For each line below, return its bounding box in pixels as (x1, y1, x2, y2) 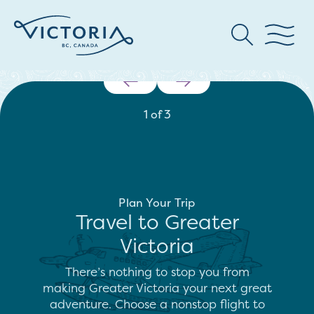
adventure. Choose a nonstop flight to (49, 296, 265, 312)
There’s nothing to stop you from (64, 264, 250, 280)
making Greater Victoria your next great (42, 280, 272, 296)
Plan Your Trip (118, 195, 196, 210)
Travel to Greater (75, 208, 239, 235)
